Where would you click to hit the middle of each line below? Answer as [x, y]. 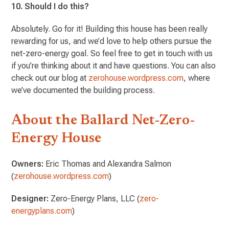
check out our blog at [50, 78]
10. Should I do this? [50, 6]
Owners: [28, 164]
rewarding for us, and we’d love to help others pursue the [112, 41]
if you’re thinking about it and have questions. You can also [114, 65]
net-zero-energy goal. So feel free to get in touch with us [112, 53]
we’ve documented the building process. [83, 90]
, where [197, 78]
